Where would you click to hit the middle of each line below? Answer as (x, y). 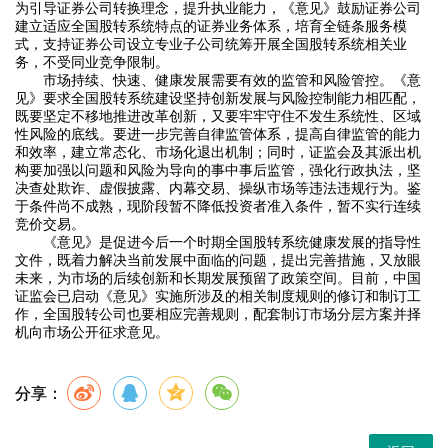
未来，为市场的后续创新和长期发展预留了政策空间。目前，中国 (218, 279)
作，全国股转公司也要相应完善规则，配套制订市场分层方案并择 (218, 315)
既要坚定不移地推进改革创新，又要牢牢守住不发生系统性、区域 (218, 117)
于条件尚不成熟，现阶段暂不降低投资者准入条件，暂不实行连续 (218, 207)
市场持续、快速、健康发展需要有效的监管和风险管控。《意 (232, 81)
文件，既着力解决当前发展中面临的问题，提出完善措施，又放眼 (218, 261)
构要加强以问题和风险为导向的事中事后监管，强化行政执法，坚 (218, 171)
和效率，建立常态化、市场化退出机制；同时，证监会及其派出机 (218, 153)
